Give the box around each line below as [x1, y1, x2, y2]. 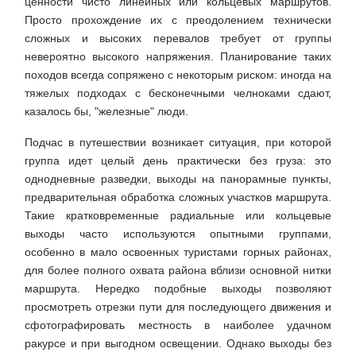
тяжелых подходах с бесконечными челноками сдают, [25, 87, 331, 100]
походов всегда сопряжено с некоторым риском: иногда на [25, 68, 331, 82]
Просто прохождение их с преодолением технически [25, 14, 331, 27]
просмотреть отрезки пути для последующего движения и [25, 300, 331, 314]
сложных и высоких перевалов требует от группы [25, 32, 331, 45]
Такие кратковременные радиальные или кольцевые [25, 209, 331, 222]
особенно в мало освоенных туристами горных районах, [25, 246, 331, 259]
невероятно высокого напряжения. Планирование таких [25, 50, 331, 64]
